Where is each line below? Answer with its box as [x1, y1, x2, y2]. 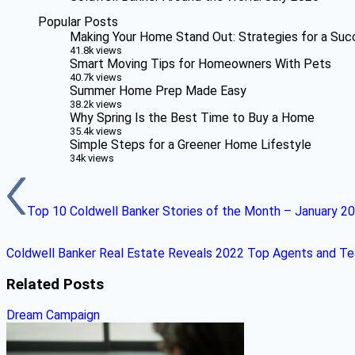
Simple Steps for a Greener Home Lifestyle [70, 137, 311, 153]
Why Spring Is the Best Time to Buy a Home [70, 110, 315, 126]
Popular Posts [38, 14, 118, 30]
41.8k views [70, 44, 122, 57]
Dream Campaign [6, 307, 100, 323]
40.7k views [70, 71, 122, 84]
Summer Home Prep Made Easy [70, 83, 246, 99]
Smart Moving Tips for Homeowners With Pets [70, 56, 331, 72]
